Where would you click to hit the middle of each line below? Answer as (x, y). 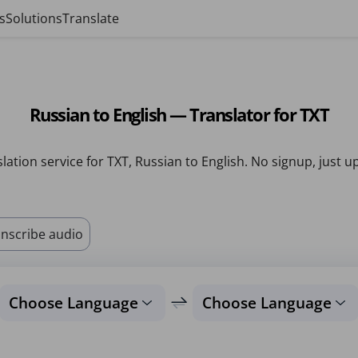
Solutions (34, 18)
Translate (91, 18)
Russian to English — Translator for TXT (179, 114)
